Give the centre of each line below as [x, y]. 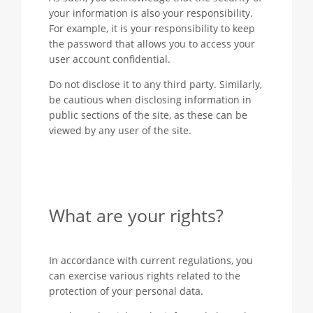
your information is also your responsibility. [151, 13]
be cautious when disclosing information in [150, 100]
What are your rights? [136, 216]
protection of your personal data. [126, 291]
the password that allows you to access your [152, 44]
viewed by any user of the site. [120, 130]
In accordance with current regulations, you [151, 260]
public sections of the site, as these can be [148, 115]
